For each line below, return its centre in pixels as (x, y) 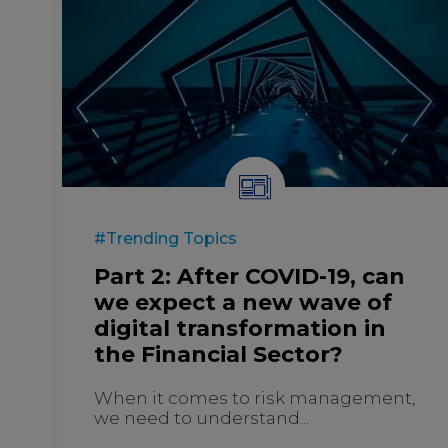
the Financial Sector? (218, 354)
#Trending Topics (165, 238)
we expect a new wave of (243, 302)
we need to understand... (201, 417)
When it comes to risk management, (254, 397)
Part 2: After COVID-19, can (249, 276)
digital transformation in (240, 328)
